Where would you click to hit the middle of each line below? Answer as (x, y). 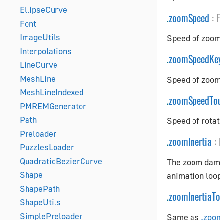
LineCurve (39, 65)
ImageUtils (40, 37)
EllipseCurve (43, 10)
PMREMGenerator (53, 106)
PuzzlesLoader (47, 147)
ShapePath (40, 188)
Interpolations (46, 51)
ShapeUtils (40, 202)
